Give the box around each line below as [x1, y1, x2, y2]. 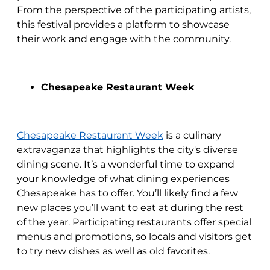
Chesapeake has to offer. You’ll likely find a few [17, 187, 238, 199]
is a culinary [163, 130, 221, 141]
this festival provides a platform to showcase [17, 19, 230, 30]
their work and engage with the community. [17, 33, 231, 45]
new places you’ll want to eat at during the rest [17, 202, 243, 213]
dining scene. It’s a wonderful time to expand [17, 159, 234, 170]
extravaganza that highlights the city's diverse [17, 144, 238, 155]
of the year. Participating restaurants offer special [17, 216, 251, 228]
